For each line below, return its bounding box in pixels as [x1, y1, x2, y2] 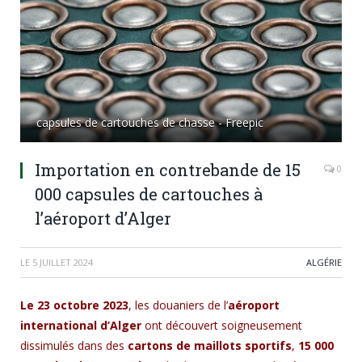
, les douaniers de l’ [128, 297, 228, 313]
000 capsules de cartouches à [35, 183, 263, 204]
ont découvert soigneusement [141, 317, 302, 333]
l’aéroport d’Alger [35, 207, 171, 229]
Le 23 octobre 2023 [20, 297, 128, 313]
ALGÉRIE [306, 255, 342, 268]
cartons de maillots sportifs [128, 337, 292, 353]
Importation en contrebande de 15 [35, 158, 301, 180]
